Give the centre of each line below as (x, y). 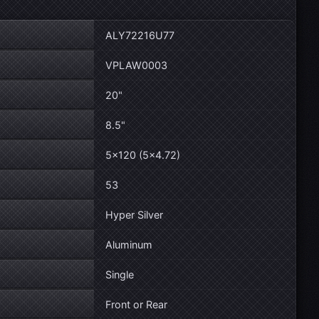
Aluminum (129, 245)
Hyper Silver (134, 215)
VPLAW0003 (136, 65)
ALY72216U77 (140, 35)
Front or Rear (136, 304)
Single (120, 274)
